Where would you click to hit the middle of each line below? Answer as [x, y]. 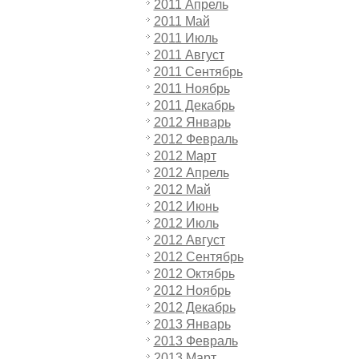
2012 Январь [192, 122]
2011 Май [182, 21]
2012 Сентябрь [198, 257]
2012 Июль [186, 223]
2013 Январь [192, 324]
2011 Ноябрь [192, 89]
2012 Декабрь [194, 307]
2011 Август [189, 55]
